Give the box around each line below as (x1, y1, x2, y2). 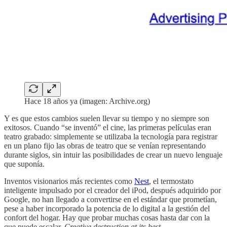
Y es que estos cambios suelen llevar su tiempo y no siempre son (4, 113, 209, 123)
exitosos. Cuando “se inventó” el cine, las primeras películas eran (4, 123, 211, 132)
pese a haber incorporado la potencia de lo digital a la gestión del (4, 204, 210, 213)
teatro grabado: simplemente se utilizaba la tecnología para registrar (4, 132, 217, 141)
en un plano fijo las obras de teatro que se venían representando (4, 141, 206, 150)
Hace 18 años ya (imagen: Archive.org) (24, 96, 150, 105)
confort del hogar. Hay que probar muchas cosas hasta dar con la (4, 213, 210, 222)
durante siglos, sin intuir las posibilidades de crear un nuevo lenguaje (4, 150, 222, 159)
